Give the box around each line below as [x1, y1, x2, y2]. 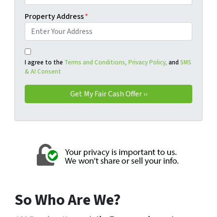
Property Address [25, 11, 84, 22]
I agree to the [25, 58, 63, 67]
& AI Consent [25, 67, 61, 76]
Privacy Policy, [127, 58, 169, 67]
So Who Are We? [15, 188, 121, 211]
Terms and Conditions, [63, 58, 127, 67]
